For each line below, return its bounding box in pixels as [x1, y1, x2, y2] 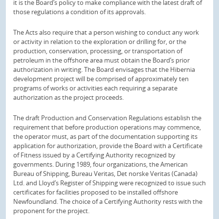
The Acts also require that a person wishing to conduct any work [13, 28, 199, 37]
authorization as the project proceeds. [13, 93, 124, 102]
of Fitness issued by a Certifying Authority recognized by [13, 150, 175, 159]
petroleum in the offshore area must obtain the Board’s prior [13, 56, 190, 65]
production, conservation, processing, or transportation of [13, 46, 182, 55]
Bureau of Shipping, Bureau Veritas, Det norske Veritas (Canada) [13, 169, 197, 178]
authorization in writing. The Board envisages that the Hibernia [13, 65, 195, 74]
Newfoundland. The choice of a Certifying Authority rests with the [13, 197, 202, 206]
